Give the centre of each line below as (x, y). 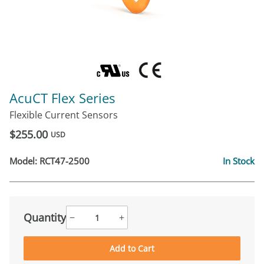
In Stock (239, 161)
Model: (24, 161)
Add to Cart (132, 249)
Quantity (45, 217)
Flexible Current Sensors (64, 115)
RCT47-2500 (65, 161)
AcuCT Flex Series (62, 98)
